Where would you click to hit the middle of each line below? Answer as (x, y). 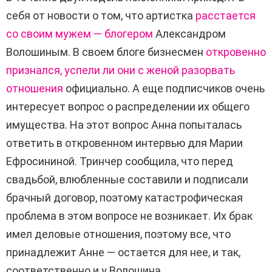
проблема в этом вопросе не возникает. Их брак (129, 216)
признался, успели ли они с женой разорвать (121, 70)
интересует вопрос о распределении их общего (128, 107)
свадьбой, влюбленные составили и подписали (127, 180)
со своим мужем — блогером (80, 34)
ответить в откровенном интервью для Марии (124, 143)
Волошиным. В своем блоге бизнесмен (106, 52)
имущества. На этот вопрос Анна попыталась (124, 125)
